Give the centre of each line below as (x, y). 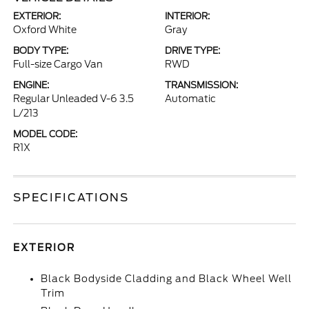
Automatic (190, 99)
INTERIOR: (187, 16)
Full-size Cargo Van (58, 64)
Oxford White (45, 30)
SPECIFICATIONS (71, 198)
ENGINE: (31, 85)
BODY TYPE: (41, 51)
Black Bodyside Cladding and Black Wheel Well (167, 279)
